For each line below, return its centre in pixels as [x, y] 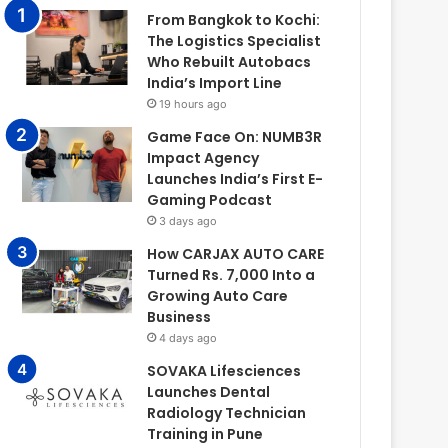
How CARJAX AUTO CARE [236, 254]
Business [179, 317]
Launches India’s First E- [235, 179]
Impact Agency [203, 158]
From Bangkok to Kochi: [234, 20]
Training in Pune [205, 434]
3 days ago [188, 221]
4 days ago [188, 338]
